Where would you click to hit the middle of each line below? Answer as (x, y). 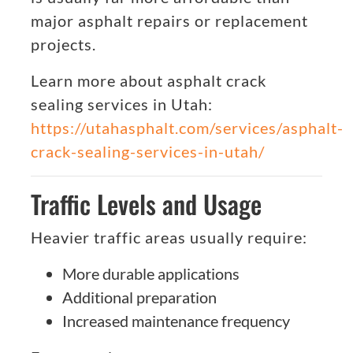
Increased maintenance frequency (176, 321)
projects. (63, 45)
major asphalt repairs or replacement (169, 21)
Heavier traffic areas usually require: (169, 238)
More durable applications (151, 274)
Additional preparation (139, 297)
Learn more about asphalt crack (149, 81)
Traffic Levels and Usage (146, 204)
